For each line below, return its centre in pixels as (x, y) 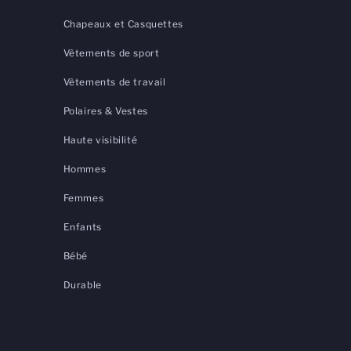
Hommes (85, 169)
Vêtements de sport (111, 53)
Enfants (82, 227)
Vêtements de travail (114, 82)
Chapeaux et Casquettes (123, 24)
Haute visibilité (100, 140)
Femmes (83, 198)
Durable (82, 285)
